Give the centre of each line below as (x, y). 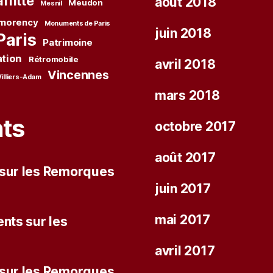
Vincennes (78, 75)
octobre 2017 (195, 127)
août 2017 (185, 158)
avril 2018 (185, 65)
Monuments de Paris (78, 23)
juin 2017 (183, 189)
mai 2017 (183, 220)
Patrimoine (68, 42)
